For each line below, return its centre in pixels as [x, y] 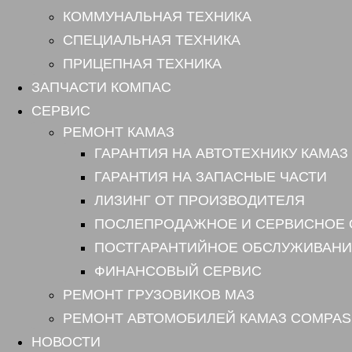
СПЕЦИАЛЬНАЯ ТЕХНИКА [152, 40]
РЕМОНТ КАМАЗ [119, 132]
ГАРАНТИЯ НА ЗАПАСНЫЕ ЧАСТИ [211, 177]
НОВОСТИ [66, 342]
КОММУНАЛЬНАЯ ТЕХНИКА [157, 17]
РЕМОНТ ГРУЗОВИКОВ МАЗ [159, 295]
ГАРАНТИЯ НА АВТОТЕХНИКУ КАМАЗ [221, 154]
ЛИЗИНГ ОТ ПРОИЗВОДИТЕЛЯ [200, 201]
